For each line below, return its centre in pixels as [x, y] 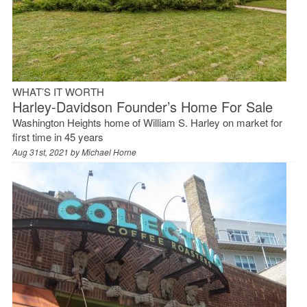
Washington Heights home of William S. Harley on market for [147, 122]
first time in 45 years [58, 136]
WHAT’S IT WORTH [58, 91]
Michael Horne [109, 151]
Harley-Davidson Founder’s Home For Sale [142, 106]
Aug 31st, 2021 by [47, 151]
